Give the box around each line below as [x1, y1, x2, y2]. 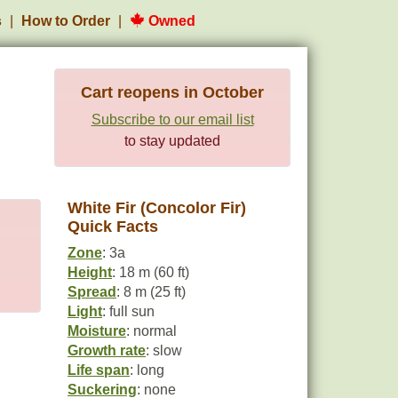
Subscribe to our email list [91, 112, 254, 127]
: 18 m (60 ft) [112, 265, 189, 280]
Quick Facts [68, 218, 158, 235]
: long [130, 362, 164, 378]
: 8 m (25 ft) [116, 284, 186, 299]
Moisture [68, 323, 126, 338]
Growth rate [68, 343, 146, 358]
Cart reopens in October [81, 84, 264, 101]
